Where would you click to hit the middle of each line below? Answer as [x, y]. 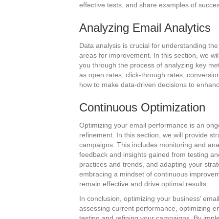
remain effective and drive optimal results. [144, 184]
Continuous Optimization [142, 107]
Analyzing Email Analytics [145, 28]
